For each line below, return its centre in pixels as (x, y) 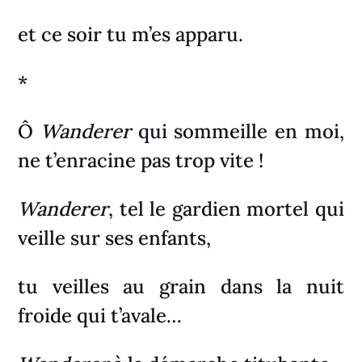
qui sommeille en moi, (238, 131)
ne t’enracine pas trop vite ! (141, 160)
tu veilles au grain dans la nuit (181, 286)
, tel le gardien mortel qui (226, 208)
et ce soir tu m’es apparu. (131, 34)
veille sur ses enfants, (115, 238)
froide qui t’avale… (100, 315)
